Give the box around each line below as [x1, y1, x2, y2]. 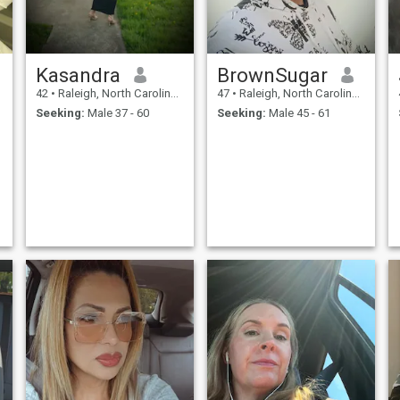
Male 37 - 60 [84, 106, 149, 121]
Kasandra [35, 62, 121, 87]
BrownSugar [216, 62, 328, 87]
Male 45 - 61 [265, 106, 330, 121]
